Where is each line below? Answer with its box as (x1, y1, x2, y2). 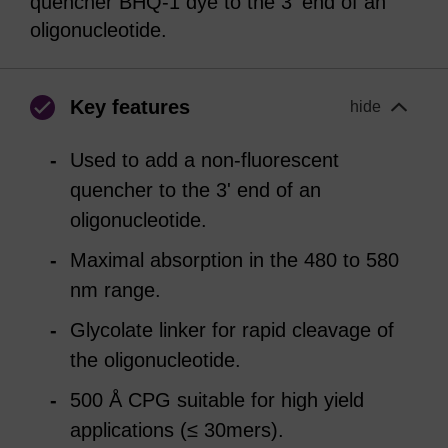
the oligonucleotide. (70, 349, 241, 371)
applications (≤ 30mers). (70, 419, 284, 441)
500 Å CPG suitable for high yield (70, 389, 364, 411)
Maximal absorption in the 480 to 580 (70, 249, 399, 271)
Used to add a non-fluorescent (70, 149, 339, 171)
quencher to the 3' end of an (70, 179, 321, 201)
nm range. (70, 279, 161, 301)
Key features (70, 96, 190, 118)
